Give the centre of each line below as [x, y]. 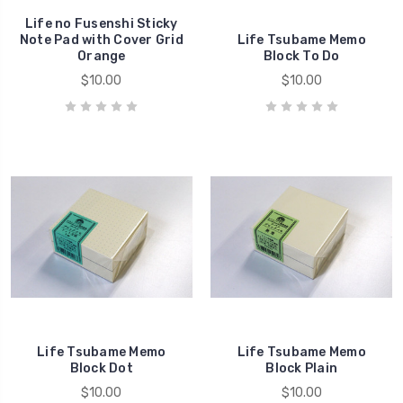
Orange [102, 56]
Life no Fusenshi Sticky [101, 23]
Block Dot [101, 369]
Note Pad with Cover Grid [101, 40]
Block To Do [301, 56]
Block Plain [302, 369]
